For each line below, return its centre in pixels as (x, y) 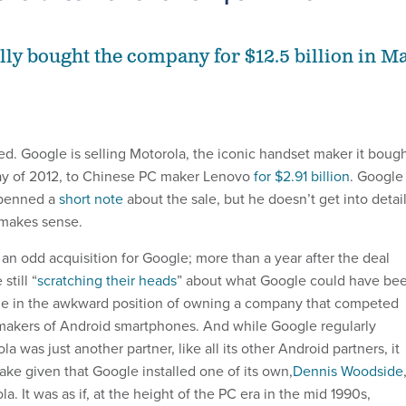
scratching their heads (107, 280)
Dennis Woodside (348, 371)
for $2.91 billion (302, 176)
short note (91, 198)
